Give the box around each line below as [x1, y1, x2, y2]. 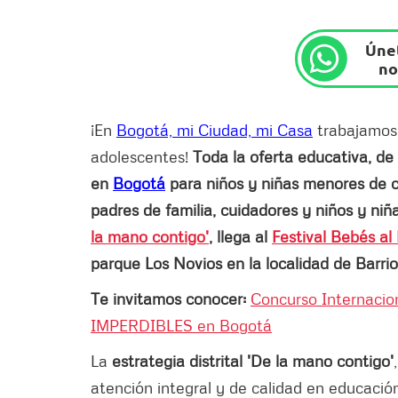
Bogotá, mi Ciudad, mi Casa [116, 119, 313, 139]
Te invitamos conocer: [91, 288, 251, 308]
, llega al [209, 226, 272, 246]
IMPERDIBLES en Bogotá [91, 314, 272, 335]
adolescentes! [91, 146, 193, 166]
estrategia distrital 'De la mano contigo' [112, 350, 394, 370]
